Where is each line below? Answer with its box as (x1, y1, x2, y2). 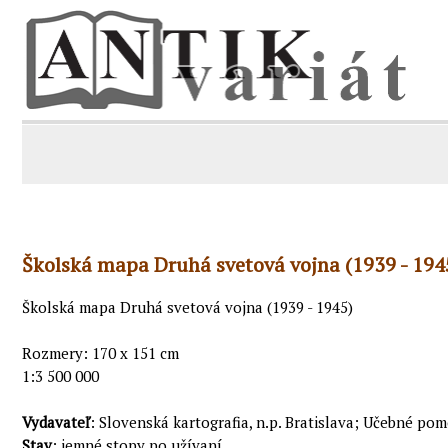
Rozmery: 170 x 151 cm (22, 343, 179, 364)
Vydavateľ (22, 412, 90, 433)
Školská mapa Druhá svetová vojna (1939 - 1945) (22, 297, 353, 318)
